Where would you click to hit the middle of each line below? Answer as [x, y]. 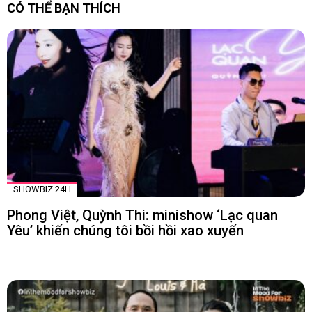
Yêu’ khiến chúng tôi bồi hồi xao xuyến [125, 231]
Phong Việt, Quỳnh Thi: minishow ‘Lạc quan [142, 216]
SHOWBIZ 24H [42, 189]
